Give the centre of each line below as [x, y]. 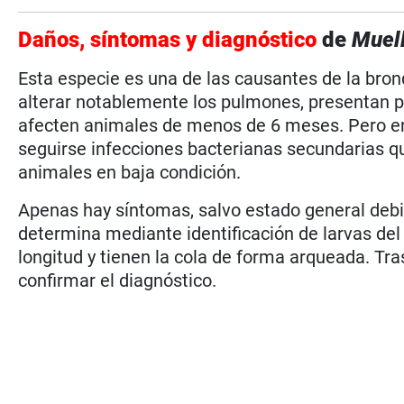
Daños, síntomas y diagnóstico [168, 39]
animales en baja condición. [130, 172]
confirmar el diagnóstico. [118, 280]
